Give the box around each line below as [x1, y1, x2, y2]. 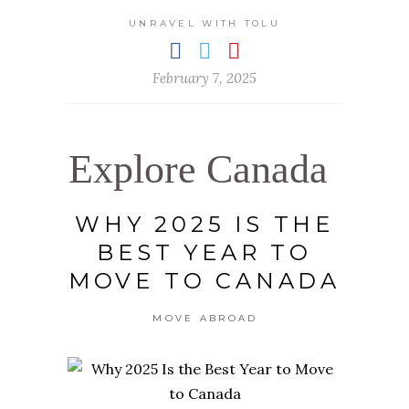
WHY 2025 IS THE [75, 210, 334, 237]
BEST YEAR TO [97, 238, 312, 266]
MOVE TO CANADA [68, 267, 341, 294]
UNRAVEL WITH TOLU [128, 16, 281, 29]
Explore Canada [68, 146, 328, 192]
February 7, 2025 [152, 68, 257, 87]
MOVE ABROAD [152, 311, 258, 324]
